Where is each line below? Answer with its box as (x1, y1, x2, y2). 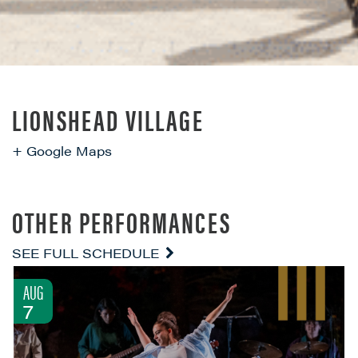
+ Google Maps (12, 141, 112, 161)
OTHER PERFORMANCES (12, 201, 231, 243)
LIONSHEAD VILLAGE (12, 98, 204, 141)
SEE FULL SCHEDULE (12, 244, 163, 263)
